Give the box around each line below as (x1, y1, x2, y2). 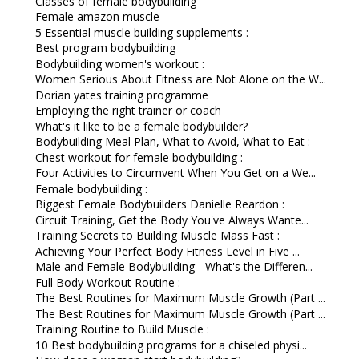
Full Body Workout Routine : (34, 274, 180, 290)
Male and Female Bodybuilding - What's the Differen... (34, 259, 313, 274)
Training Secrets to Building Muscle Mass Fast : (34, 228, 280, 243)
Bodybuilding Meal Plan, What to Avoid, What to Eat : (34, 134, 310, 149)
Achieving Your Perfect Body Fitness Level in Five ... (34, 243, 300, 259)
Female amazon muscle (34, 9, 159, 24)
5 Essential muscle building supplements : (34, 24, 248, 40)
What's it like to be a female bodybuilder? (34, 118, 248, 134)
